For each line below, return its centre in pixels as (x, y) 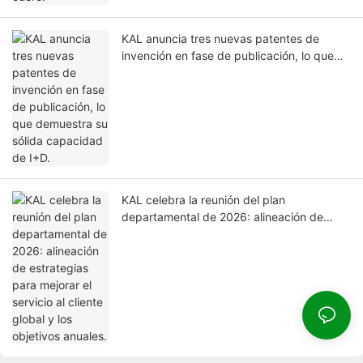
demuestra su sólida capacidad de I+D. (225, 73)
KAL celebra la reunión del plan (203, 200)
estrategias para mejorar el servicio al (220, 234)
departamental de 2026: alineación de (222, 217)
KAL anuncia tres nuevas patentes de (220, 39)
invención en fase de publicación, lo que (228, 56)
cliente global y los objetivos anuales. (220, 251)
